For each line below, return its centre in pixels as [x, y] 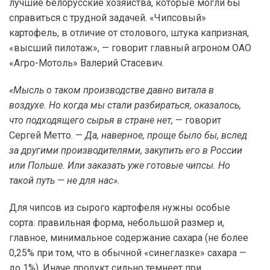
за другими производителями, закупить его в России [126, 150]
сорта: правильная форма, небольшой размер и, [117, 223]
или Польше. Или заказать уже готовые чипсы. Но [120, 165]
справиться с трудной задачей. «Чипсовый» [108, 18]
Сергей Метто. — [47, 135]
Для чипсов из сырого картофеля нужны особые [120, 208]
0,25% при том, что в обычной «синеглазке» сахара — [128, 253]
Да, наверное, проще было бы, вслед [166, 135]
